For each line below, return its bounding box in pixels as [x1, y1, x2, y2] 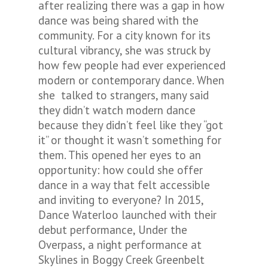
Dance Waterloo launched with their [38, 208, 217, 222]
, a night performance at [83, 237, 202, 252]
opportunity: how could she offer [38, 163, 203, 177]
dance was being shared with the [38, 13, 199, 28]
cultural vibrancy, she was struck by [38, 43, 210, 57]
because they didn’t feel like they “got [38, 118, 223, 132]
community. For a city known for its [38, 28, 211, 42]
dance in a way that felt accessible [38, 178, 210, 192]
